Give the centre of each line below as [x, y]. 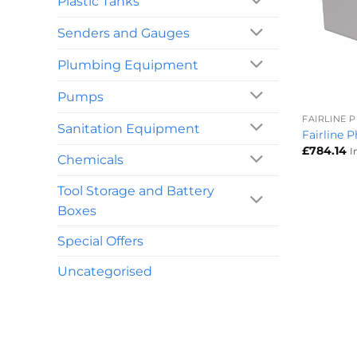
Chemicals [90, 160]
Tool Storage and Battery [136, 191]
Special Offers [100, 241]
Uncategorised [105, 272]
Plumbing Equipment [128, 65]
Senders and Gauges [124, 33]
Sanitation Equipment [129, 128]
